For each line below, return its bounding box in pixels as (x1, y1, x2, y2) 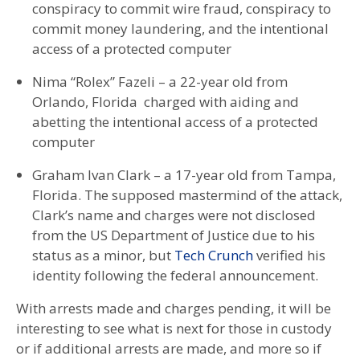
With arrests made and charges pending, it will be (16, 298, 331, 317)
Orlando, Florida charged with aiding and (32, 92, 299, 111)
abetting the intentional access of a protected (32, 112, 318, 131)
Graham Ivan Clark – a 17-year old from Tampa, (32, 165, 336, 184)
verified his (256, 245, 325, 264)
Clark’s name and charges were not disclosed (32, 205, 316, 224)
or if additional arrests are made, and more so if (16, 338, 321, 358)
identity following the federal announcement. (32, 265, 318, 284)
